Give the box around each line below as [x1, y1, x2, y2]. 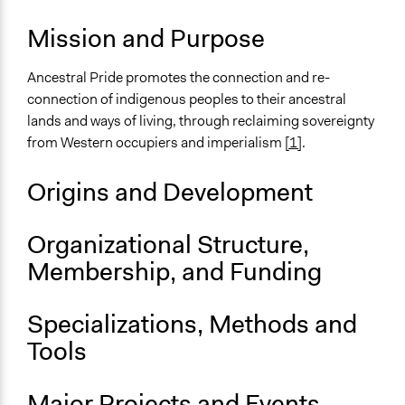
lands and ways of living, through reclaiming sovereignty [27, 111, 374, 131]
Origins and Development [27, 175, 313, 210]
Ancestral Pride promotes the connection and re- [27, 68, 330, 88]
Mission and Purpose [27, 22, 265, 56]
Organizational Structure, [27, 228, 309, 262]
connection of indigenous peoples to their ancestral [27, 89, 346, 109]
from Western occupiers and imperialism [27, 133, 285, 153]
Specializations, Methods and [27, 307, 357, 342]
